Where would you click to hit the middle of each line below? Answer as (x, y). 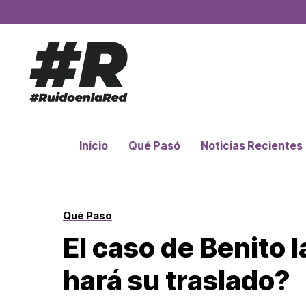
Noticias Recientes (252, 145)
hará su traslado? (176, 280)
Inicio (94, 145)
